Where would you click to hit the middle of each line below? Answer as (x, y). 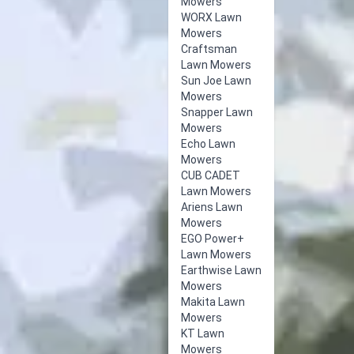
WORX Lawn (211, 17)
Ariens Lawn (212, 207)
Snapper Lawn (217, 112)
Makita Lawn (213, 302)
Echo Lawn (208, 144)
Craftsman (209, 49)
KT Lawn (203, 333)
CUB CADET (211, 175)
